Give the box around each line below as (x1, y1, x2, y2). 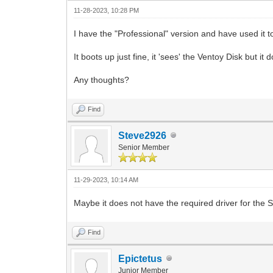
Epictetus (118, 253, 163, 264)
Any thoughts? (74, 74, 130, 85)
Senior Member (118, 143, 170, 152)
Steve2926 (118, 130, 167, 141)
